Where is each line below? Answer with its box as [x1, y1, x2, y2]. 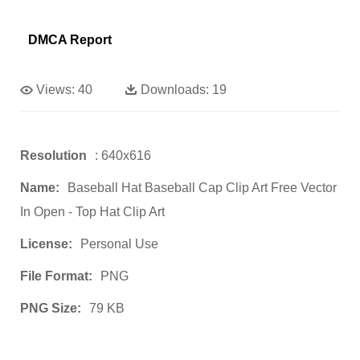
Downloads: [141, 82, 209, 96]
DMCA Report [28, 32, 112, 47]
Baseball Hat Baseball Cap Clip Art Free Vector [67, 180, 337, 194]
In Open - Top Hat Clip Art [20, 204, 165, 219]
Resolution [20, 148, 87, 162]
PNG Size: [20, 301, 81, 315]
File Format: [20, 268, 92, 283]
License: [20, 236, 72, 251]
